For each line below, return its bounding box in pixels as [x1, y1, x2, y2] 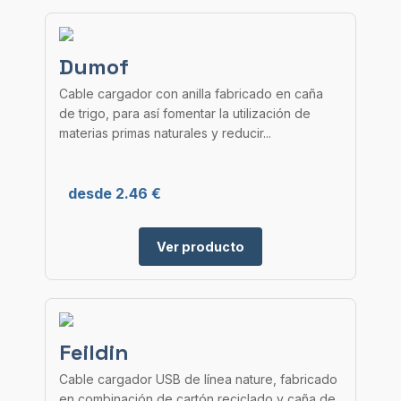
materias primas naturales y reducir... [59, 125, 271, 141]
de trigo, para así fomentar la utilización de [59, 106, 311, 121]
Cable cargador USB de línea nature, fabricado [59, 371, 337, 387]
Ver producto [157, 239, 244, 254]
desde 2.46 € [68, 184, 161, 202]
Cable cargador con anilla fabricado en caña [59, 86, 323, 101]
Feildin [59, 338, 129, 366]
